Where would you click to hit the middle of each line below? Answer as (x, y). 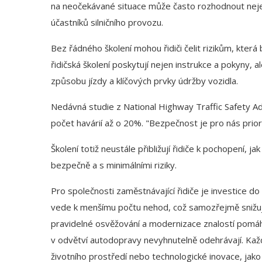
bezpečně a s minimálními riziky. (114, 165)
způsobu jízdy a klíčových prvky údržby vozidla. (144, 81)
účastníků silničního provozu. (107, 23)
